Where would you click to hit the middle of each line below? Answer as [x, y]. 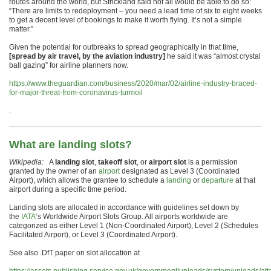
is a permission [212, 162]
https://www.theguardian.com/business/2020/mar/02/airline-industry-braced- [133, 83]
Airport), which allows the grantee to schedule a [88, 180]
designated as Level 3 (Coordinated [180, 171]
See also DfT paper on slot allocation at [74, 253]
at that [244, 180]
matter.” [21, 29]
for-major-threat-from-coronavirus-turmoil [76, 93]
